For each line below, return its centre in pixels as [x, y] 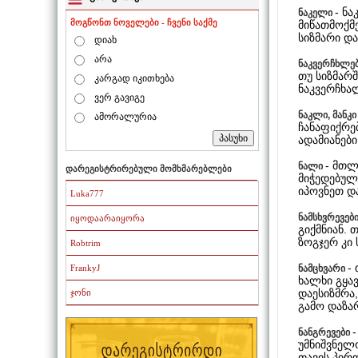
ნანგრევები [325, 332]
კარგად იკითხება [134, 79]
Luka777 [87, 194]
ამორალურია [125, 117]
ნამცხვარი [323, 268]
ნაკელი [316, 12]
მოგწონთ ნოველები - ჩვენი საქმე [144, 23]
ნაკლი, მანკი [327, 115]
